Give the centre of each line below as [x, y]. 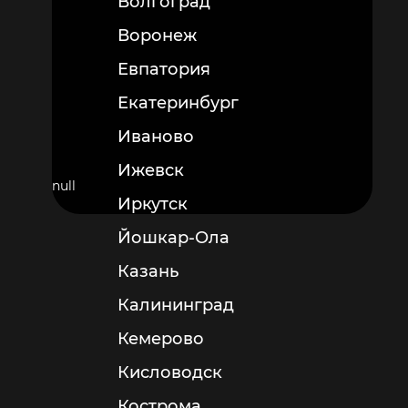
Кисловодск [170, 372]
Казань [148, 271]
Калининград [176, 305]
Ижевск [151, 170]
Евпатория [164, 69]
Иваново [156, 137]
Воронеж [157, 36]
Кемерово [161, 339]
